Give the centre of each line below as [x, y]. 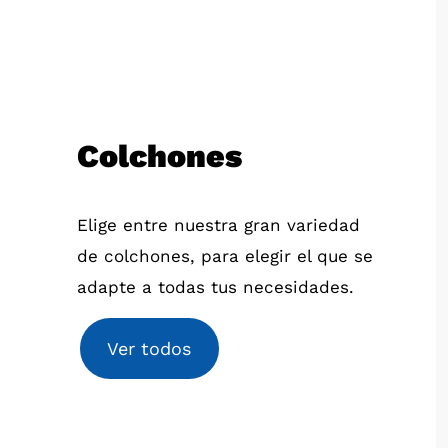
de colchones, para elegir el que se [224, 255]
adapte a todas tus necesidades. [215, 286]
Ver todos [149, 348]
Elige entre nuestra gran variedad [218, 224]
